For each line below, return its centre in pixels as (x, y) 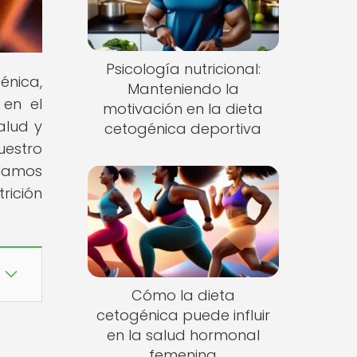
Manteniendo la (183, 89)
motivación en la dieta (183, 109)
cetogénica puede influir (183, 315)
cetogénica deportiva (183, 129)
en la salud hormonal (183, 335)
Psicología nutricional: (183, 69)
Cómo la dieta (183, 295)
